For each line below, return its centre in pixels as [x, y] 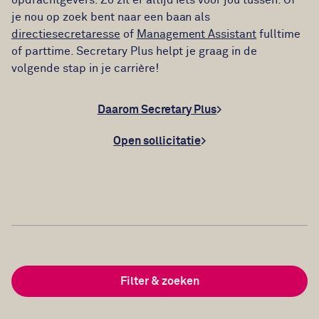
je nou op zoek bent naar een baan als [111, 17]
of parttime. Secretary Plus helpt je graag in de [135, 51]
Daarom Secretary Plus [157, 110]
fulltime [279, 34]
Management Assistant [197, 34]
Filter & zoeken [159, 281]
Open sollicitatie [157, 141]
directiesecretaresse [66, 34]
